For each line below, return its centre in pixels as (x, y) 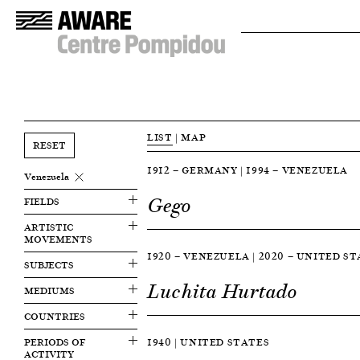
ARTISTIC (49, 227)
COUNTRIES (55, 316)
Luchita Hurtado (223, 292)
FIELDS (42, 201)
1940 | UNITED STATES (209, 342)
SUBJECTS (49, 265)
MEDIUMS (49, 290)
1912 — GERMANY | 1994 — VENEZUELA (248, 170)
